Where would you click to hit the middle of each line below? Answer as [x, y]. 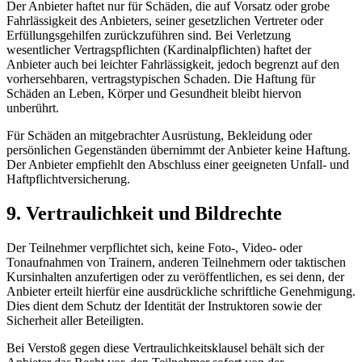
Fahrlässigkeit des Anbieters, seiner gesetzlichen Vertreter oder [165, 20]
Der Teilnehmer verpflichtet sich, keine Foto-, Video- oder [154, 247]
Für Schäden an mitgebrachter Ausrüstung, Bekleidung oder [159, 135]
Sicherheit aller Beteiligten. [75, 320]
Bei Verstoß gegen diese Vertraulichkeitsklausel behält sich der [165, 347]
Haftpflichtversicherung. [68, 179]
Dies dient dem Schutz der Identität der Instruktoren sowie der [164, 305]
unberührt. [33, 107]
